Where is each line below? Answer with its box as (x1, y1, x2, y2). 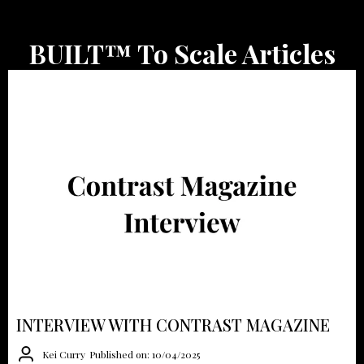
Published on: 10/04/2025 (89, 348, 200, 361)
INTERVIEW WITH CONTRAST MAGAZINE (16, 314, 330, 336)
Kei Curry (42, 348, 85, 361)
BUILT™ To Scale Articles (28, 36, 336, 71)
